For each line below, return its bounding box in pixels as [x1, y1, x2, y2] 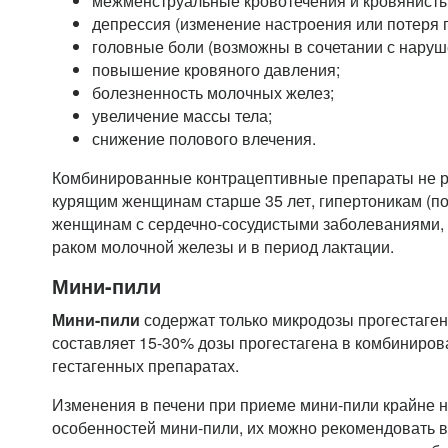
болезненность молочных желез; [92, 81, 334, 104]
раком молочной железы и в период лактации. [52, 235, 394, 258]
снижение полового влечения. [92, 127, 316, 150]
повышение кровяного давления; [92, 58, 340, 81]
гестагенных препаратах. [52, 354, 239, 377]
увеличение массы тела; [92, 104, 272, 127]
